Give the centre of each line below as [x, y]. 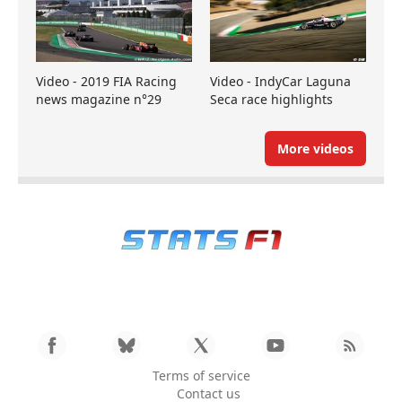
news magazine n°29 [99, 99]
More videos [315, 148]
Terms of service [201, 375]
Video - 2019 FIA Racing [106, 81]
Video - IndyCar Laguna [280, 81]
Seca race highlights [271, 99]
